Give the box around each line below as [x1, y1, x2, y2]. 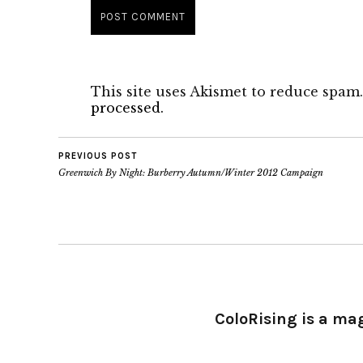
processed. [91, 99, 164, 116]
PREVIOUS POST [58, 150, 137, 161]
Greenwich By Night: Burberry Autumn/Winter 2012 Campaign [58, 166, 323, 178]
